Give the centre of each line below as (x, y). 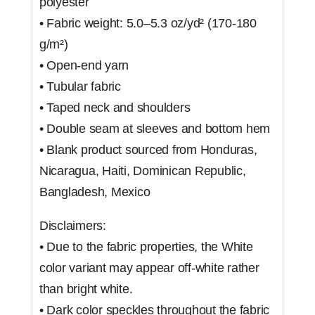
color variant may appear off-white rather (149, 268)
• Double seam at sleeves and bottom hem (155, 129)
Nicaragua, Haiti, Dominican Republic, (142, 171)
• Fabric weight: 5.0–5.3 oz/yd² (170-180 (148, 24)
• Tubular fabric (80, 87)
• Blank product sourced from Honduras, (148, 150)
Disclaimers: (74, 226)
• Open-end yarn (84, 66)
